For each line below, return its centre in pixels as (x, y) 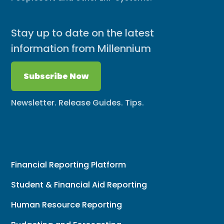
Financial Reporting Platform (69, 164)
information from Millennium (81, 48)
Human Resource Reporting (67, 204)
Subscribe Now (56, 76)
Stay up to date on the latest (83, 33)
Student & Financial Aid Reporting (79, 184)
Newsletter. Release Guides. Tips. (78, 102)
